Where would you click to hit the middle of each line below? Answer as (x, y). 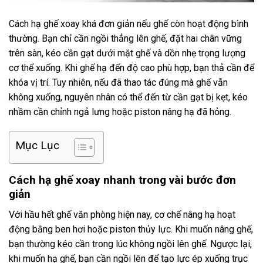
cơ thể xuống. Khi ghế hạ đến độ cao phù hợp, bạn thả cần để (131, 68)
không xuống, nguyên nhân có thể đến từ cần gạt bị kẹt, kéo (128, 97)
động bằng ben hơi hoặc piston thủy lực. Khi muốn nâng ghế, (131, 229)
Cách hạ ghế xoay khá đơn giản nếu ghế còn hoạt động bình (129, 23)
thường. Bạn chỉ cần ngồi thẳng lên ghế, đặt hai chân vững (125, 38)
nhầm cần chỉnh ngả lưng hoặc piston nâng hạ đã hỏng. (120, 112)
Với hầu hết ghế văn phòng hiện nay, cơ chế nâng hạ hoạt (122, 214)
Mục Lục (37, 146)
